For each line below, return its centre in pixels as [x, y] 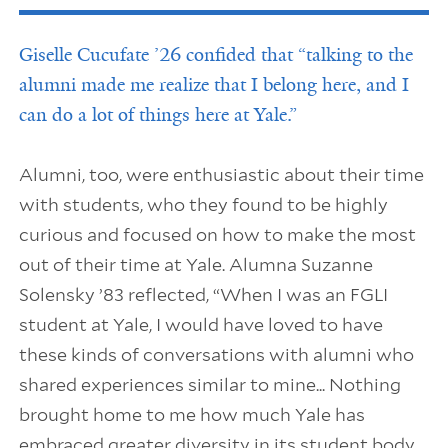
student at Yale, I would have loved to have [200, 325]
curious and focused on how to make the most [217, 235]
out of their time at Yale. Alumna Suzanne [195, 265]
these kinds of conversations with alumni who [216, 355]
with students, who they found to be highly [203, 205]
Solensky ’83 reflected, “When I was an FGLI [203, 295]
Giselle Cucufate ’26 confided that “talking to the [215, 55]
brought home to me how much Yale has [191, 415]
